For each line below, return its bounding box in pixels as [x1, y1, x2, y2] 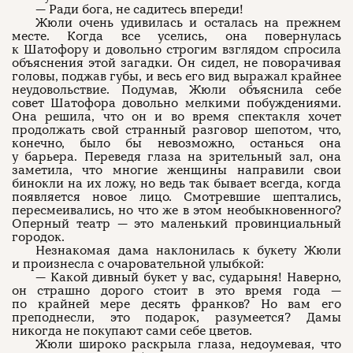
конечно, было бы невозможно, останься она [12, 136, 341, 151]
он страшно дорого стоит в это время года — [12, 283, 341, 299]
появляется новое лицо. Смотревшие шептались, [12, 189, 341, 205]
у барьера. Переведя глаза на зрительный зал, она [12, 149, 341, 165]
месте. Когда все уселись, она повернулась [12, 28, 341, 44]
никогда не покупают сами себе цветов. [12, 323, 252, 339]
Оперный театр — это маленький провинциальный [12, 216, 341, 232]
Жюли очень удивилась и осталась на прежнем [35, 15, 341, 31]
